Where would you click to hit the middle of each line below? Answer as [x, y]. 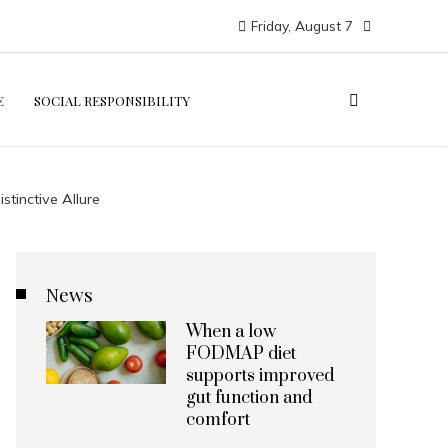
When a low [231, 332]
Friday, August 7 [302, 25]
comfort [218, 420]
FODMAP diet [241, 354]
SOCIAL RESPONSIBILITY [112, 100]
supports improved [260, 376]
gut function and [249, 398]
